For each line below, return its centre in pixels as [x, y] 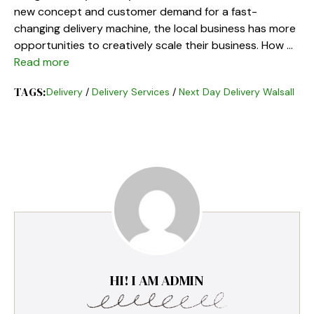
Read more [42, 62]
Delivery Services [130, 91]
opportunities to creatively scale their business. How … [153, 45]
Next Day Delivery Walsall [236, 91]
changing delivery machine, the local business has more [155, 28]
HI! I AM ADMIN [157, 280]
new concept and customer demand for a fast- [136, 11]
